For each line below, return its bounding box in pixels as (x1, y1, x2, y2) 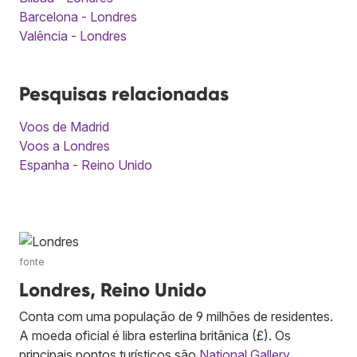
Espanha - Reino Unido (19, 156, 152, 173)
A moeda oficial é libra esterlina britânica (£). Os (19, 327, 291, 343)
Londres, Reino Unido (19, 277, 206, 301)
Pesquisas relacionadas (19, 81, 229, 105)
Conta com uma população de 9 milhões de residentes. (19, 308, 333, 324)
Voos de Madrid (19, 118, 109, 135)
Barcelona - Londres (19, 8, 137, 25)
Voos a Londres (19, 137, 110, 154)
